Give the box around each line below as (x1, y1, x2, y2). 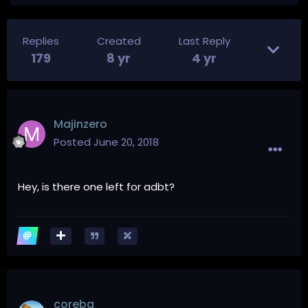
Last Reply (178, 33, 230, 48)
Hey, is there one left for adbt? (18, 179, 175, 194)
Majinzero (54, 115, 107, 132)
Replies (23, 33, 60, 48)
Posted (54, 134, 93, 149)
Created (96, 33, 141, 48)
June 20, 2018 (93, 134, 159, 149)
